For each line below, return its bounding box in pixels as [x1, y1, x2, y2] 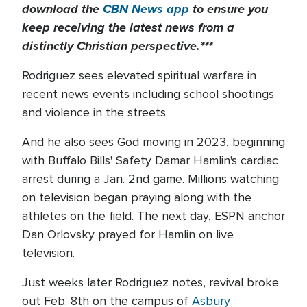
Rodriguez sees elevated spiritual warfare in [22, 68, 256, 83]
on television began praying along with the [22, 190, 251, 205]
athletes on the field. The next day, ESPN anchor [22, 208, 285, 223]
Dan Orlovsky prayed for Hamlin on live [22, 227, 234, 242]
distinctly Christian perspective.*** [22, 37, 212, 55]
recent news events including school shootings [22, 86, 274, 101]
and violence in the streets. [22, 105, 171, 120]
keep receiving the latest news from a [22, 19, 234, 36]
